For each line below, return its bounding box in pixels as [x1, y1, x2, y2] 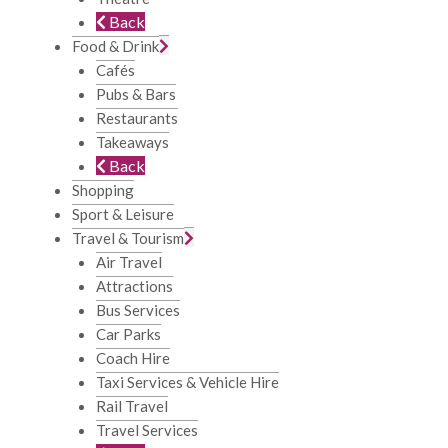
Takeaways [96, 133, 169, 151]
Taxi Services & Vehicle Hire [96, 373, 279, 391]
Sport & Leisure [72, 205, 174, 223]
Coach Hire [96, 349, 170, 367]
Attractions [96, 277, 173, 295]
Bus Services [96, 301, 180, 319]
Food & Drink [72, 37, 159, 55]
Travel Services [96, 421, 198, 439]
